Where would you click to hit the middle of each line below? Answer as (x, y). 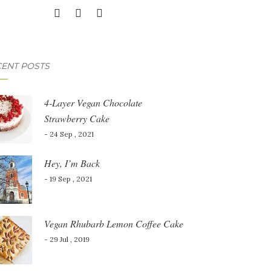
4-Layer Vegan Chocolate (93, 103)
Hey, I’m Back (72, 163)
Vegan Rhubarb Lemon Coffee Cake (113, 224)
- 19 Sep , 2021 (68, 179)
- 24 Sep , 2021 (69, 134)
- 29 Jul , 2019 (67, 239)
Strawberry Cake (77, 118)
